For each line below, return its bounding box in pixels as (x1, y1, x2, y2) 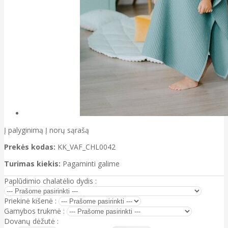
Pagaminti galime (63, 159, 120, 169)
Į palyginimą (4, 125, 43, 135)
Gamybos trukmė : (4, 206, 65, 216)
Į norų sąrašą (45, 125, 89, 135)
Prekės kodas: (4, 142, 55, 152)
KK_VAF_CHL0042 (58, 142, 116, 152)
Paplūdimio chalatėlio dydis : (4, 176, 97, 186)
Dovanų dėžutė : (4, 216, 59, 226)
